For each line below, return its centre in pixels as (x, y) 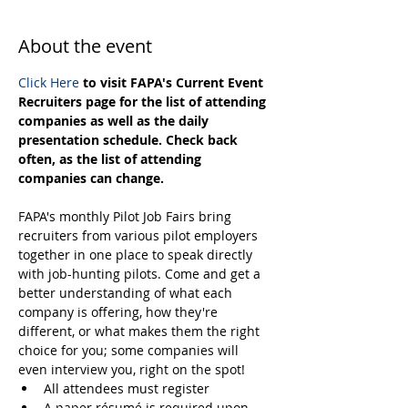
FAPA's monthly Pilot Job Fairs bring (127, 216)
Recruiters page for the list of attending (144, 102)
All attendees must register (127, 388)
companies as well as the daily (115, 121)
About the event (85, 46)
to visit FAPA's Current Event (173, 82)
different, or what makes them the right (141, 331)
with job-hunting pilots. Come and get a (141, 274)
